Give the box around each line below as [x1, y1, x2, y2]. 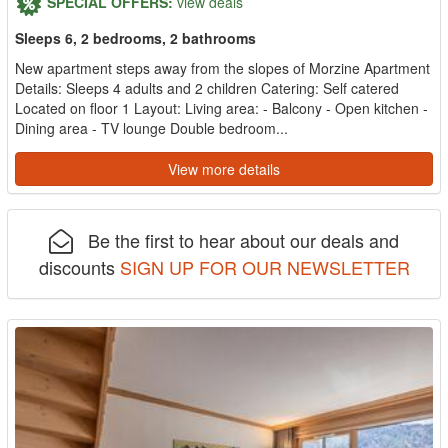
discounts [38, 253, 120, 280]
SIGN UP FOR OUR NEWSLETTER [119, 253, 410, 280]
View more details [168, 158, 280, 179]
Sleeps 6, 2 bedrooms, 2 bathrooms [15, 27, 256, 48]
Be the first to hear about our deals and [73, 226, 399, 253]
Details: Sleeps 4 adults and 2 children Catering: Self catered [15, 77, 399, 98]
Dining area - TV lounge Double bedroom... [15, 117, 288, 138]
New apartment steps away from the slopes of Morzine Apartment [15, 57, 430, 78]
